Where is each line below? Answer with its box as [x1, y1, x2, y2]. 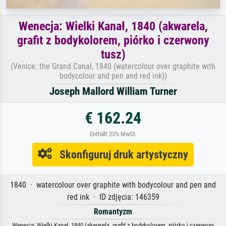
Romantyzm [94, 206, 132, 216]
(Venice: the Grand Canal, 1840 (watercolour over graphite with [11, 61, 215, 71]
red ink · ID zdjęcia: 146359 [67, 192, 159, 202]
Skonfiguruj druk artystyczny [52, 147, 188, 161]
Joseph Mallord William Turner [49, 85, 177, 97]
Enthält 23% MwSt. [89, 130, 137, 138]
